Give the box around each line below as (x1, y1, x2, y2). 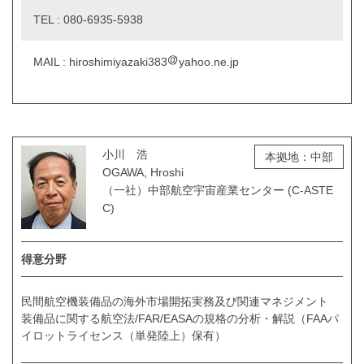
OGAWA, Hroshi (102, 165, 184, 179)
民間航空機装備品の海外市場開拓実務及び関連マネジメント (21, 294, 328, 308)
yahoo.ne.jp (179, 54, 239, 68)
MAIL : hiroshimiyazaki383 (33, 54, 167, 68)
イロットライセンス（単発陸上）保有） (21, 328, 226, 342)
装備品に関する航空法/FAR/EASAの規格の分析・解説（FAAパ (21, 311, 339, 325)
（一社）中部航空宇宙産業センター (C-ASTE (102, 183, 333, 197)
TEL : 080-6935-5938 (33, 12, 143, 26)
